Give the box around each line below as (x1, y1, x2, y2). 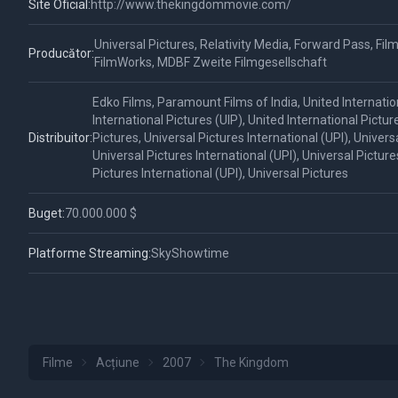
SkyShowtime (151, 246, 229, 260)
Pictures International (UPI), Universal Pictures (92, 166, 348, 180)
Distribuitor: (28, 131, 92, 145)
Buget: (28, 206, 65, 220)
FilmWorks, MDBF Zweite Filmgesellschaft (94, 55, 327, 69)
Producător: (28, 46, 94, 60)
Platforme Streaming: (28, 246, 151, 260)
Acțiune (96, 355, 139, 370)
